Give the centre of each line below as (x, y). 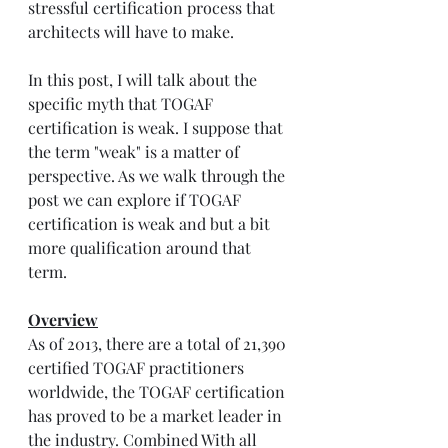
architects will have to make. (133, 32)
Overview (63, 320)
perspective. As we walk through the (158, 176)
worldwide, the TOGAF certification (158, 392)
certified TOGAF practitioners (138, 368)
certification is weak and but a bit (151, 224)
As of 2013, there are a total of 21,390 (159, 344)
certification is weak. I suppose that (157, 128)
